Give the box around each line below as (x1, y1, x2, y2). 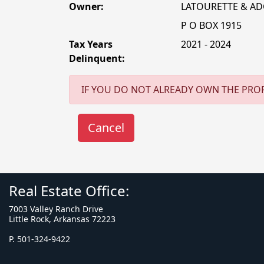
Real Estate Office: (9, 181, 129, 200)
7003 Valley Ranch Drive (9, 203, 103, 214)
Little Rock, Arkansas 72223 (9, 213, 115, 225)
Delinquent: (69, 52, 125, 65)
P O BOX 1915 (181, 19, 242, 32)
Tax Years (69, 38, 113, 51)
